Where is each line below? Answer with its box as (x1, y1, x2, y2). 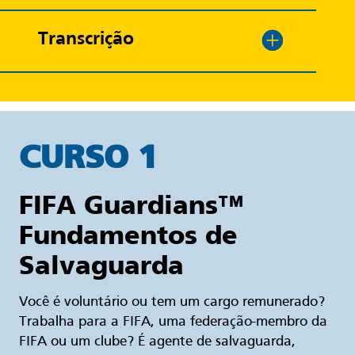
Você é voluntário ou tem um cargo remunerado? (19, 296, 325, 310)
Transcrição (38, 30, 134, 48)
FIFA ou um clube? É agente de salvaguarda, (19, 335, 296, 349)
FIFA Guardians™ (19, 189, 243, 221)
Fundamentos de (19, 219, 238, 251)
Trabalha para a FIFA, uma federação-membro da (19, 315, 327, 330)
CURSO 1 (19, 138, 157, 177)
